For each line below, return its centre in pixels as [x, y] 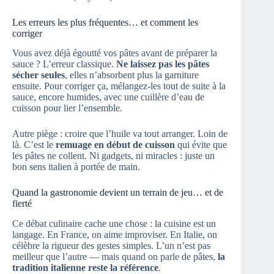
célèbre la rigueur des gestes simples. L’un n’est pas [111, 246]
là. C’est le [34, 145]
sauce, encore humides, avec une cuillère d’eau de [108, 97]
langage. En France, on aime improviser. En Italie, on [115, 235]
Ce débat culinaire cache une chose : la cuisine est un [114, 224]
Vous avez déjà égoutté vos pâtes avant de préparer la [115, 53]
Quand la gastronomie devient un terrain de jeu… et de [118, 193]
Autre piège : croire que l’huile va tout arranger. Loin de [120, 134]
